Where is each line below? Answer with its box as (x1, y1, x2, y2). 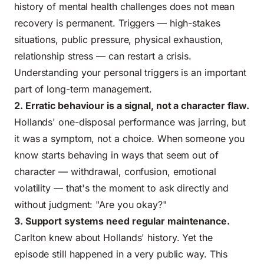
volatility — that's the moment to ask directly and (14, 181, 229, 194)
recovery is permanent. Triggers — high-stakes (14, 16, 220, 29)
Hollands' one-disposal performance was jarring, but (14, 115, 246, 128)
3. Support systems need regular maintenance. (14, 214, 230, 227)
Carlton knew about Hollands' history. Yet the (14, 231, 213, 243)
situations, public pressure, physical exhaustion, (14, 33, 224, 45)
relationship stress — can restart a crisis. (14, 49, 192, 62)
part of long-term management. (14, 82, 153, 95)
